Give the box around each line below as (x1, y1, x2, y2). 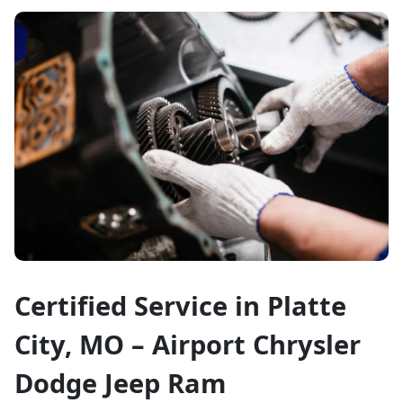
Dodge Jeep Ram (14, 365, 226, 401)
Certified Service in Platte (14, 288, 346, 324)
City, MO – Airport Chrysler (14, 327, 361, 363)
